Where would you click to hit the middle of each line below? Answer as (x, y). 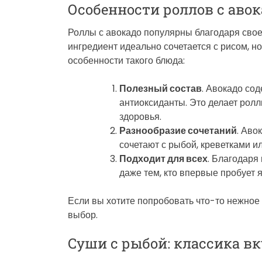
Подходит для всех (163, 158)
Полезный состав (161, 88)
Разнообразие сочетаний (178, 130)
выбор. (83, 215)
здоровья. (140, 116)
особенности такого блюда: (126, 60)
